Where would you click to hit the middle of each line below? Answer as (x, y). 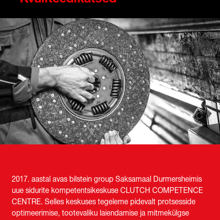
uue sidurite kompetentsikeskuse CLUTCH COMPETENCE (107, 191)
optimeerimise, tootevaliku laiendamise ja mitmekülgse (100, 213)
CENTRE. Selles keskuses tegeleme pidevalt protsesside (104, 202)
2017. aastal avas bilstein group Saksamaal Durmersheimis (107, 179)
